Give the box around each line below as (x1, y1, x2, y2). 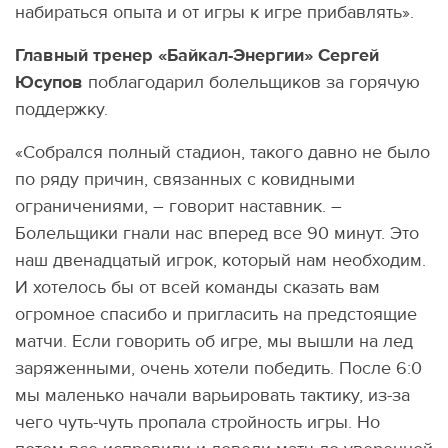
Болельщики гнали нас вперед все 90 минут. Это (15, 222, 419, 246)
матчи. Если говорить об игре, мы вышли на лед (15, 330, 413, 354)
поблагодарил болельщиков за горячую (83, 71, 420, 95)
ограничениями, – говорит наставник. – (15, 195, 342, 219)
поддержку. (15, 98, 108, 122)
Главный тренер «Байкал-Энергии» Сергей (15, 44, 379, 68)
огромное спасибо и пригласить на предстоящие (15, 303, 417, 327)
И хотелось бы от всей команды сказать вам (15, 276, 380, 300)
